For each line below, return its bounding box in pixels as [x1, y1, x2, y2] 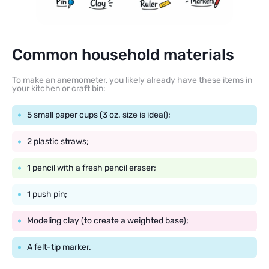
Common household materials [12, 46, 234, 65]
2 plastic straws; [27, 136, 89, 147]
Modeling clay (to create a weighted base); [27, 216, 189, 226]
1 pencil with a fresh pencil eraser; [27, 163, 156, 174]
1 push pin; [27, 189, 67, 200]
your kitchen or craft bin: [12, 83, 106, 94]
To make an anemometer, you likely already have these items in [12, 75, 252, 86]
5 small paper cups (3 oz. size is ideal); [27, 110, 171, 121]
